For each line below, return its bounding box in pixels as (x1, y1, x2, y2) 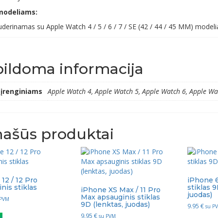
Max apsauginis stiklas (80, 192, 160, 201)
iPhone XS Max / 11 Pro (80, 185, 161, 194)
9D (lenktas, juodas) (80, 200, 150, 209)
